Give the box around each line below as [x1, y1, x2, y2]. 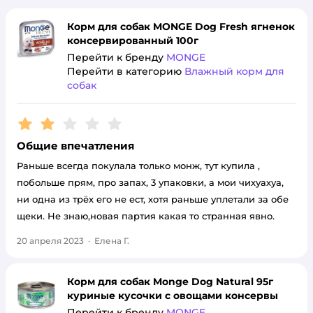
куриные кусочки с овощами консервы [67, 289, 278, 302]
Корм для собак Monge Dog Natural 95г [67, 275, 273, 288]
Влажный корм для [184, 65, 284, 78]
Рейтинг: [17, 114, 71, 127]
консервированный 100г [67, 34, 198, 47]
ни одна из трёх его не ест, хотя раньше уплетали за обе [17, 194, 289, 205]
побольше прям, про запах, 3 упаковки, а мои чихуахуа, [17, 177, 284, 188]
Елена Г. [94, 235, 129, 246]
